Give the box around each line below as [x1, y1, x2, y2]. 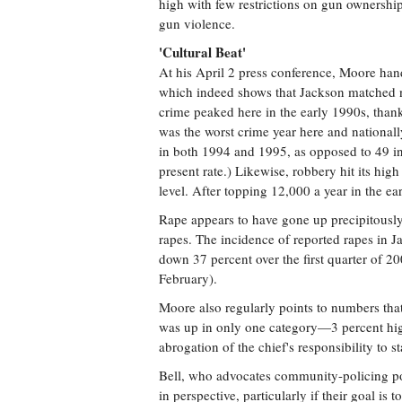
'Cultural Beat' [159, 42, 246, 62]
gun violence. [159, 14, 235, 32]
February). [159, 269, 217, 287]
